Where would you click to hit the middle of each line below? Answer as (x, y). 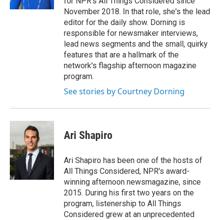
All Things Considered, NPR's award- (127, 171)
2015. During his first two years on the (129, 193)
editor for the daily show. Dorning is (124, 22)
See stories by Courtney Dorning (124, 91)
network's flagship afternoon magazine (130, 66)
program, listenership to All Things (123, 204)
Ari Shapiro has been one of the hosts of (133, 160)
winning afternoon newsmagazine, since (132, 182)
